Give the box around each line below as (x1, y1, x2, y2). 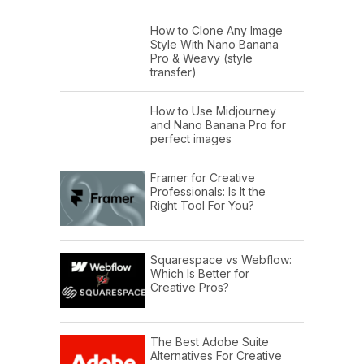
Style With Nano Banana (150, 37, 279, 51)
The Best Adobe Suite (150, 335, 269, 349)
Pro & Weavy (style (150, 50, 253, 65)
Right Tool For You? (150, 197, 254, 212)
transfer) (150, 64, 197, 79)
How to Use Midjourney (150, 103, 276, 118)
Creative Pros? (150, 280, 229, 295)
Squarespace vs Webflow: (150, 253, 292, 267)
